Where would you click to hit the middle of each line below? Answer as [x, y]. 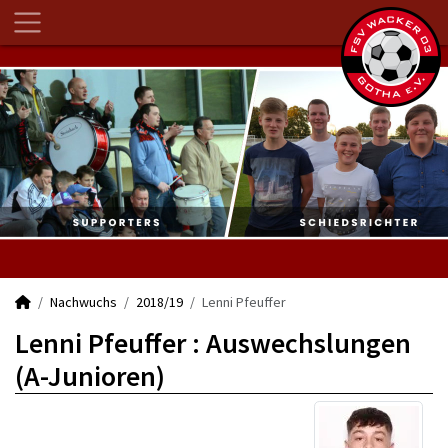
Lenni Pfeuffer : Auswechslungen [213, 343]
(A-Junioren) [90, 376]
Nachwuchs [83, 302]
